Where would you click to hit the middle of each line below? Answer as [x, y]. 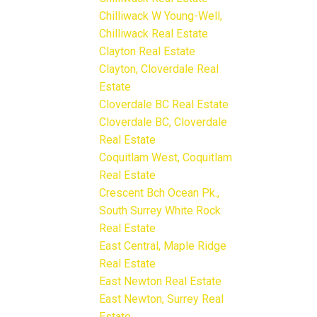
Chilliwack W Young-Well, [161, 16]
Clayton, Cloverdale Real [159, 69]
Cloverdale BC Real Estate [164, 104]
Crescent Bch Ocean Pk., [160, 192]
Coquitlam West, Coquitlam [166, 157]
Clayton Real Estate [148, 51]
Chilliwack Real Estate [154, 33]
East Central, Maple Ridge [163, 246]
